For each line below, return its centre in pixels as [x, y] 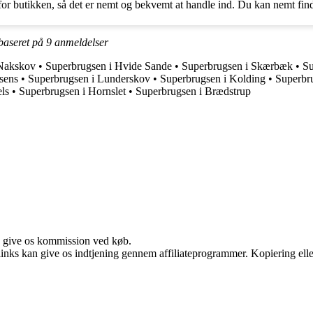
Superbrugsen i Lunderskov [89, 78]
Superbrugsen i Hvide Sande [109, 66]
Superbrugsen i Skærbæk [237, 66]
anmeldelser [80, 42]
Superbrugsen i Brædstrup [193, 91]
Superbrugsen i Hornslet [72, 91]
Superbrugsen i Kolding [213, 78]
